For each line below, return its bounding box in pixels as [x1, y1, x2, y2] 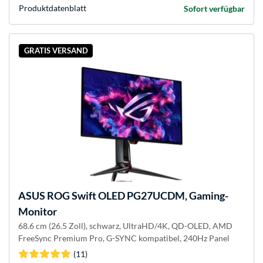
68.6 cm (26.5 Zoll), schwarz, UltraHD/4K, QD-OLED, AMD [18, 220, 232, 231]
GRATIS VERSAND [23, 46, 88, 56]
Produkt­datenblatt [19, 2, 86, 13]
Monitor [18, 204, 57, 218]
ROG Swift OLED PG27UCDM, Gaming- [45, 188, 228, 202]
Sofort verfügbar [184, 3, 245, 14]
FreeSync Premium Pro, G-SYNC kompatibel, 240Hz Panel [18, 232, 230, 243]
